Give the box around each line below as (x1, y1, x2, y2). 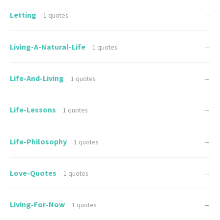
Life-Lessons (10, 105, 57, 115)
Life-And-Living (10, 73, 65, 83)
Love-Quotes (10, 168, 58, 178)
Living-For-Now (10, 199, 66, 210)
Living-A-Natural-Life (10, 41, 87, 52)
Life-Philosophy (10, 136, 68, 146)
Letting (10, 10, 38, 20)
